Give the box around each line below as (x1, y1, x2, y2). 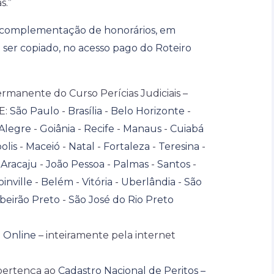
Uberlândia (121, 176, 176, 188)
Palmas (113, 158, 149, 170)
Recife (83, 122, 114, 135)
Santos (157, 158, 190, 170)
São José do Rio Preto (68, 193, 174, 206)
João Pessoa (46, 158, 105, 170)
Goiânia (39, 122, 75, 135)
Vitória (82, 176, 113, 188)
